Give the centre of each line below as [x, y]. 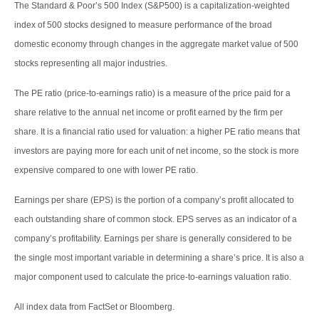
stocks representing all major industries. [91, 64]
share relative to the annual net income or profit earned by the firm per [148, 113]
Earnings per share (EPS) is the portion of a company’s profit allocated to [154, 200]
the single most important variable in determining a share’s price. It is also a [159, 258]
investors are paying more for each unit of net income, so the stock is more [157, 151]
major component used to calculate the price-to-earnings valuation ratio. [153, 277]
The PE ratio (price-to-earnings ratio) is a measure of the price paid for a [152, 94]
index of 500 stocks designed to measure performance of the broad [143, 25]
